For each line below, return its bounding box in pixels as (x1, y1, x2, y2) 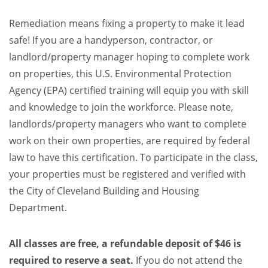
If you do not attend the (136, 254, 242, 266)
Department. (9, 201, 67, 214)
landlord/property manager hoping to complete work (9, 50, 249, 63)
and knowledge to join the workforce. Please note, (9, 100, 233, 113)
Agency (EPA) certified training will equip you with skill (9, 84, 249, 96)
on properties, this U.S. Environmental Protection (9, 67, 232, 80)
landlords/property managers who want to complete (9, 117, 246, 130)
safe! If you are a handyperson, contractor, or (9, 33, 213, 46)
